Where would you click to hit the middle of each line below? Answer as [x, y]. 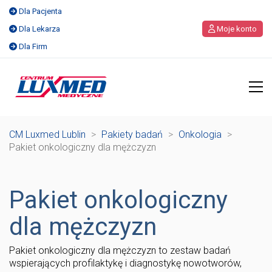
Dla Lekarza [39, 29]
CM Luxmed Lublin [47, 134]
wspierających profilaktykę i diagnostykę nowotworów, [125, 263]
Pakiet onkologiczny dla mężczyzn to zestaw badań [120, 251]
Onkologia [200, 134]
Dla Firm [33, 46]
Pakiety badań [132, 134]
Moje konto [236, 29]
